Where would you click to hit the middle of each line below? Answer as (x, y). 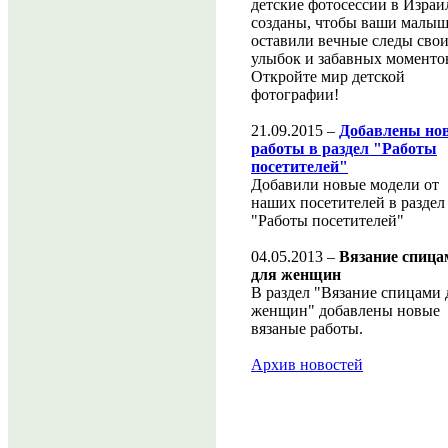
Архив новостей (307, 364)
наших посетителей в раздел (348, 202)
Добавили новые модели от (345, 184)
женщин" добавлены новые (345, 310)
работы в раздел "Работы (344, 148)
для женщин (296, 274)
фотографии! (295, 94)
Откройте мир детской (328, 76)
